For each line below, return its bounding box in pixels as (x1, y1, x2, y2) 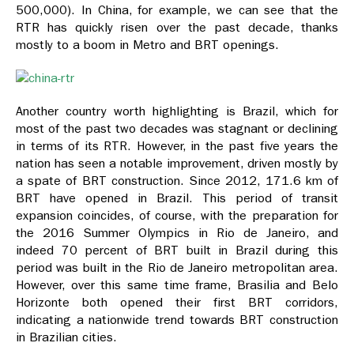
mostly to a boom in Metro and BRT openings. (16, 37, 279, 53)
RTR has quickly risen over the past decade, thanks (16, 20, 338, 36)
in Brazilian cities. (16, 330, 117, 345)
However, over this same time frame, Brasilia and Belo (16, 277, 338, 293)
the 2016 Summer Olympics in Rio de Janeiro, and (16, 225, 338, 241)
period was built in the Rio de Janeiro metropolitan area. (16, 260, 338, 276)
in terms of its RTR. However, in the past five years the (16, 138, 338, 154)
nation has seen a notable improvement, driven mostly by (16, 156, 338, 171)
